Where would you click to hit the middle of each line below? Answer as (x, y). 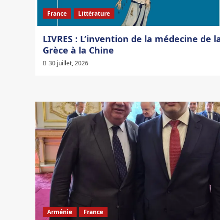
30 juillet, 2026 (69, 63)
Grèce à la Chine (78, 50)
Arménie (60, 212)
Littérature (94, 14)
